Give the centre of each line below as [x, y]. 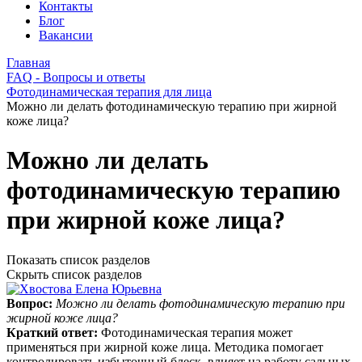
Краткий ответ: [54, 332]
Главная [28, 63]
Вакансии [66, 35]
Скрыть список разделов [74, 274]
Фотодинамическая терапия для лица [109, 92]
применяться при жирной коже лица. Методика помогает [165, 347]
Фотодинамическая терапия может [197, 332]
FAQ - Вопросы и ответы [76, 77]
